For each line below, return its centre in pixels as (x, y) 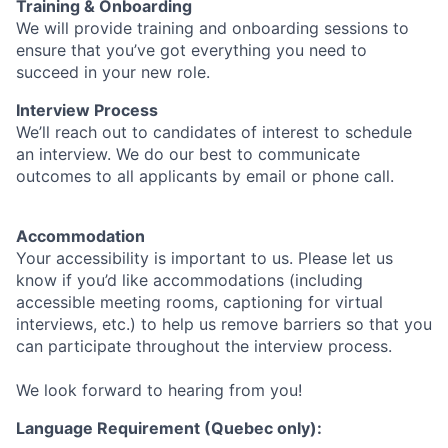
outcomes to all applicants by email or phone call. (205, 176)
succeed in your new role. (113, 72)
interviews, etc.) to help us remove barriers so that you (224, 324)
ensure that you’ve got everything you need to (191, 50)
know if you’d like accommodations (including (189, 280)
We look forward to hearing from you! (159, 390)
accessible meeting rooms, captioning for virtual (199, 302)
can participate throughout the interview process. (204, 346)
